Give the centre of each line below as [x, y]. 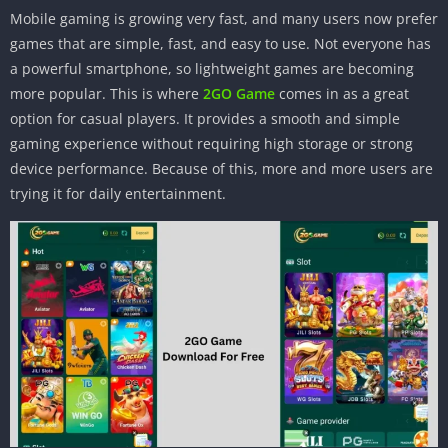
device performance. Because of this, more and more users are [221, 169]
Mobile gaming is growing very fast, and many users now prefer [224, 19]
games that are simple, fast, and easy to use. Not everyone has [220, 44]
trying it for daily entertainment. [118, 194]
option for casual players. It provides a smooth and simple [205, 119]
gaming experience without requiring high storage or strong [211, 144]
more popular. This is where [106, 94]
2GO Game [239, 94]
